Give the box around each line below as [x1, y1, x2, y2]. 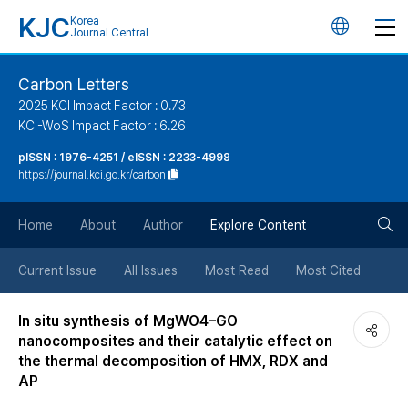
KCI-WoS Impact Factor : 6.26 [18, 118, 186, 133]
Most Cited [296, 263, 361, 278]
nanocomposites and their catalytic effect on [18, 332, 332, 350]
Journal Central [70, 26, 148, 39]
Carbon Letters [18, 75, 129, 94]
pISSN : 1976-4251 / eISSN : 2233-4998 [18, 151, 230, 164]
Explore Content [210, 218, 306, 232]
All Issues [124, 263, 178, 278]
